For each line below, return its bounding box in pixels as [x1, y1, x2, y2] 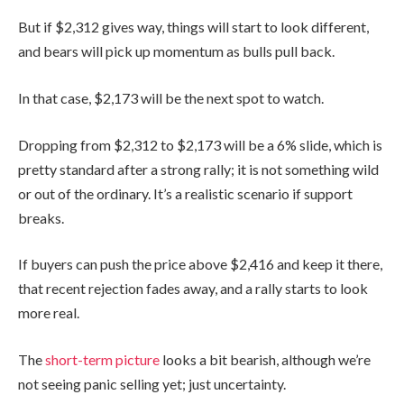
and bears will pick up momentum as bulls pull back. [18, 42, 335, 60]
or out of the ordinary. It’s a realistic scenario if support [18, 184, 353, 202]
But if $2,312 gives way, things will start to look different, [18, 18, 369, 36]
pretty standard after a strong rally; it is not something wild [18, 160, 379, 178]
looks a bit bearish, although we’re [160, 350, 371, 368]
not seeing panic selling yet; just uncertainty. [18, 374, 286, 392]
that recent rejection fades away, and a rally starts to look [18, 280, 368, 298]
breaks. [18, 208, 64, 226]
